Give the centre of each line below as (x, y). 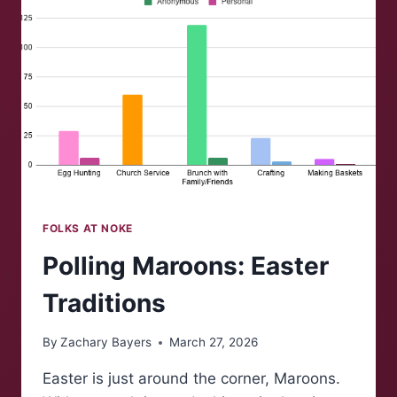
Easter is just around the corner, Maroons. (191, 379)
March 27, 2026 (214, 343)
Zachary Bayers (106, 343)
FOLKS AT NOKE (88, 228)
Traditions (104, 303)
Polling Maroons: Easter (186, 265)
